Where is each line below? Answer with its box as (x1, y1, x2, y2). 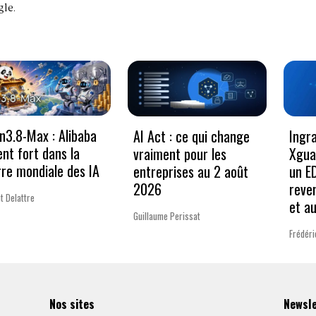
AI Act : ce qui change (133, 125, 250, 147)
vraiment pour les (133, 142, 226, 164)
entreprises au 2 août (133, 160, 248, 182)
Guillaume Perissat (133, 208, 200, 223)
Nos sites (49, 294, 95, 312)
